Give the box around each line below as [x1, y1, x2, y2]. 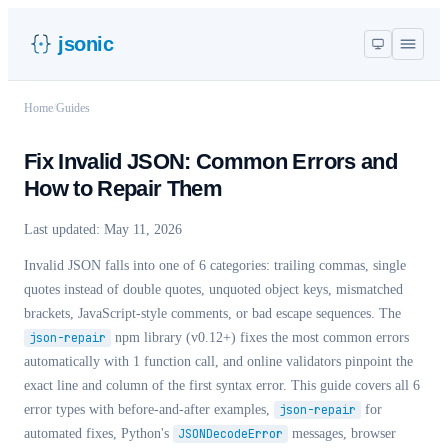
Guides [56, 101, 90, 115]
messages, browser [288, 426, 396, 441]
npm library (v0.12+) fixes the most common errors [111, 330, 409, 345]
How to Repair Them [24, 176, 223, 201]
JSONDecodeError [178, 426, 283, 442]
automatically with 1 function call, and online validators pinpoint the [24, 354, 413, 369]
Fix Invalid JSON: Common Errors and [24, 149, 397, 174]
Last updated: [24, 222, 104, 237]
